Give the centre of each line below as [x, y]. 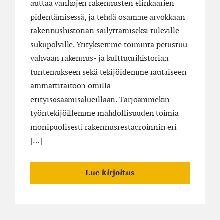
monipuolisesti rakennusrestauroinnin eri [104, 127]
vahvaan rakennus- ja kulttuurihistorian [100, 58]
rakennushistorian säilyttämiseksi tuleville [105, 31]
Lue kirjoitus [110, 173]
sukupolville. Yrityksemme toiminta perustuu [109, 45]
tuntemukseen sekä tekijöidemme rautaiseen [109, 72]
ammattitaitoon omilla [70, 86]
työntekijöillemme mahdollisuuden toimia [105, 113]
